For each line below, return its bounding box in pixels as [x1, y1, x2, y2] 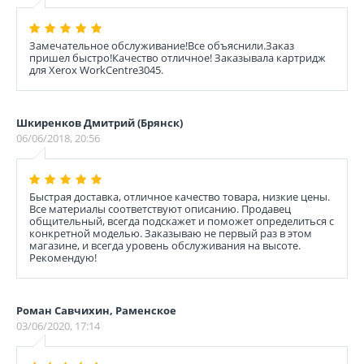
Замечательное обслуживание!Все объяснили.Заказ [29, 38, 294, 53]
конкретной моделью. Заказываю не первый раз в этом [29, 226, 312, 240]
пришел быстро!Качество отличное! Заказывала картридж [29, 50, 326, 65]
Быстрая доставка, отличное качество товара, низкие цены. [29, 189, 330, 204]
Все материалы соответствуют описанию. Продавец [29, 201, 291, 216]
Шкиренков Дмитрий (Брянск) [16, 115, 183, 130]
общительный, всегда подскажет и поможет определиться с [29, 214, 334, 228]
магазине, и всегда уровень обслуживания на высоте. [29, 238, 301, 253]
